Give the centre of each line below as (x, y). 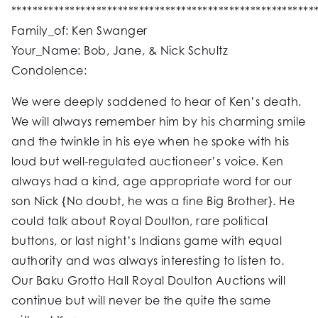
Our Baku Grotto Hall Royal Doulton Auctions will (149, 281)
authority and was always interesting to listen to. (148, 261)
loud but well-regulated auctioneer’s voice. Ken (148, 161)
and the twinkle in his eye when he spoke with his (150, 142)
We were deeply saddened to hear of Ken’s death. (157, 102)
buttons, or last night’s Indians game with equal (147, 241)
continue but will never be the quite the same (141, 301)
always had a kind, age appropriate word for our (152, 181)
